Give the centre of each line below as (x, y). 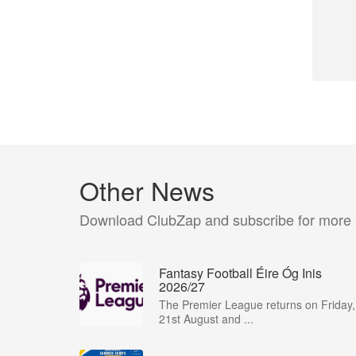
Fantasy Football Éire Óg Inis (240, 273)
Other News (147, 190)
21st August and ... (206, 319)
